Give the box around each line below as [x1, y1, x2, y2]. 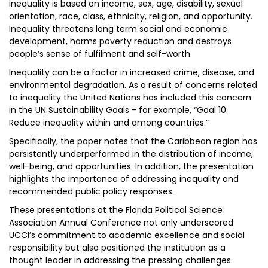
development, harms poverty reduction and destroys [9, 35, 232, 47]
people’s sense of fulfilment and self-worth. [9, 48, 192, 60]
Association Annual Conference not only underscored [9, 217, 233, 229]
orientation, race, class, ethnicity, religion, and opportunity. [9, 10, 252, 22]
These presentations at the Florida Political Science [9, 204, 223, 216]
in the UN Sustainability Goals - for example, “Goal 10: [9, 104, 228, 116]
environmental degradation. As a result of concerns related [9, 79, 257, 91]
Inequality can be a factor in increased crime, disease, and [9, 66, 254, 78]
